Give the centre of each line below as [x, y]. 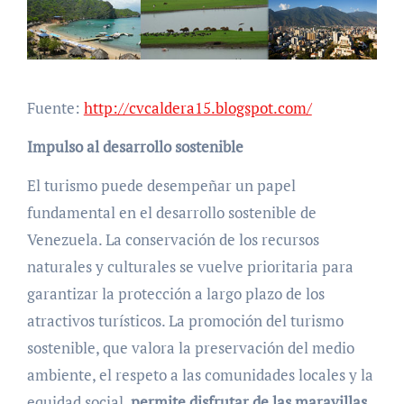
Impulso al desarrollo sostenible [135, 146]
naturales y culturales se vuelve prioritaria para [190, 266]
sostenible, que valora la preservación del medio [190, 347]
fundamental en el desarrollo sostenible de [171, 212]
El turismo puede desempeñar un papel [161, 185]
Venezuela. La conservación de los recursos [173, 239]
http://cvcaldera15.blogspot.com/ [197, 107]
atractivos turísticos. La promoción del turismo [185, 320]
